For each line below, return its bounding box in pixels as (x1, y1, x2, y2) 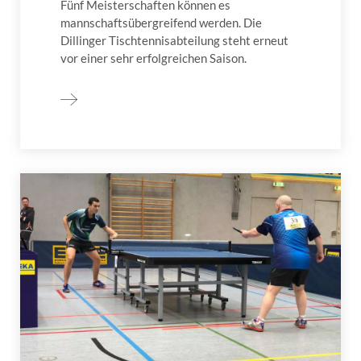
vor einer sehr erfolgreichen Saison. (60, 50, 247, 65)
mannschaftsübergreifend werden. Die (60, 15, 262, 30)
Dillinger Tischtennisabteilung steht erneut (60, 32, 288, 48)
